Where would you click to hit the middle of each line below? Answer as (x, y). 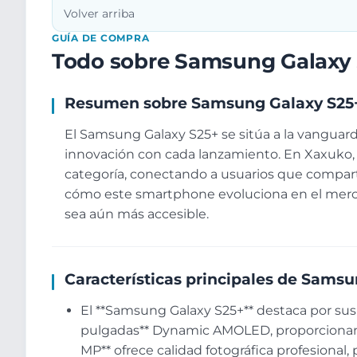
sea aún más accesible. (137, 214)
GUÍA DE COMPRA (101, 38)
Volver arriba (99, 14)
